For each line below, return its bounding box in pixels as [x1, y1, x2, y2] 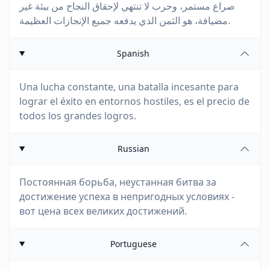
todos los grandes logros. [19, 109, 136, 122]
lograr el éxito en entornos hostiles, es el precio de [19, 95, 250, 108]
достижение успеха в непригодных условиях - [19, 190, 234, 203]
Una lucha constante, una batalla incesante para [19, 80, 239, 93]
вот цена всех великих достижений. [19, 204, 187, 218]
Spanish [117, 48, 150, 59]
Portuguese [110, 238, 157, 250]
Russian [117, 143, 149, 154]
